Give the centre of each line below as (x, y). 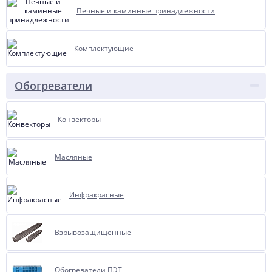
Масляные (73, 157)
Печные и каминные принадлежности (146, 11)
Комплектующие (104, 48)
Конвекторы (79, 119)
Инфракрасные (97, 195)
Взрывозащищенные (93, 232)
